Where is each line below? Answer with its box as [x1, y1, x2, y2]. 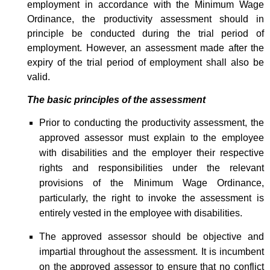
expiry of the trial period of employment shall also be [27, 57, 264, 67]
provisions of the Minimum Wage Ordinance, [39, 177, 264, 188]
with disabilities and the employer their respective [39, 147, 264, 158]
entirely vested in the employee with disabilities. [39, 207, 242, 218]
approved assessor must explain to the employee [39, 132, 264, 143]
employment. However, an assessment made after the [27, 42, 264, 53]
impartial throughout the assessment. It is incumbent [39, 246, 264, 257]
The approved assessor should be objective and [39, 231, 264, 242]
